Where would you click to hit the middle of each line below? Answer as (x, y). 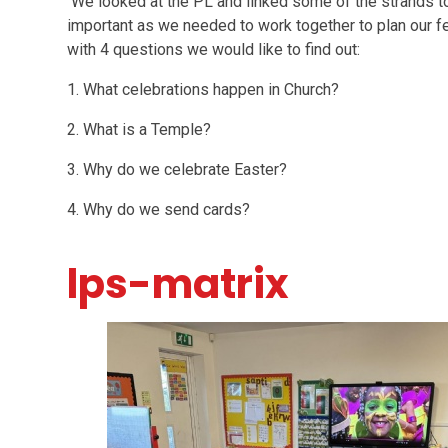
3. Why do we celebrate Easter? (177, 169)
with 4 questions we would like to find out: (216, 49)
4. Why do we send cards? (159, 209)
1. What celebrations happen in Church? (203, 89)
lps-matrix (178, 284)
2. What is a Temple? (139, 129)
